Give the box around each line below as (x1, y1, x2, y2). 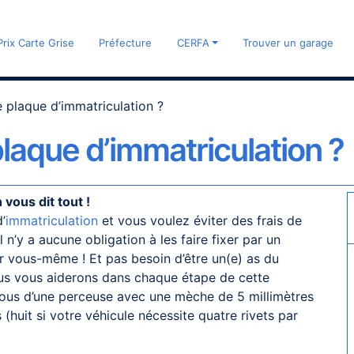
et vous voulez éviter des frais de (98, 213, 302, 228)
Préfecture (99, 36, 153, 49)
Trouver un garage (243, 36, 334, 49)
